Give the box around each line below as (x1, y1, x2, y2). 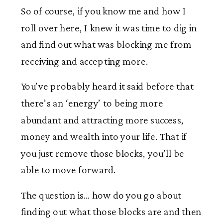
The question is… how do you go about (21, 189, 181, 201)
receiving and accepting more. (21, 55, 148, 67)
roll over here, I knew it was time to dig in (21, 22, 197, 34)
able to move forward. (21, 164, 116, 176)
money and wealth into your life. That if (21, 131, 187, 142)
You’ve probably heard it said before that (21, 81, 194, 92)
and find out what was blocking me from (21, 39, 192, 50)
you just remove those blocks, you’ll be (21, 147, 184, 159)
